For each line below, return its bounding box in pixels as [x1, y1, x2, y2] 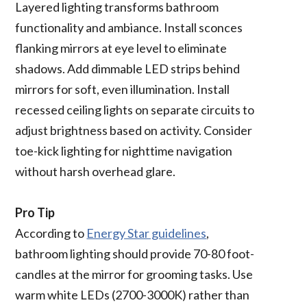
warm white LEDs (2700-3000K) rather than [15, 286, 250, 302]
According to [15, 225, 87, 241]
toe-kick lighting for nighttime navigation [15, 143, 233, 158]
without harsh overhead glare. [15, 163, 176, 179]
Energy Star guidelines [86, 225, 207, 241]
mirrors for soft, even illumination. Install [15, 81, 230, 97]
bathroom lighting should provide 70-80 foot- [15, 245, 255, 261]
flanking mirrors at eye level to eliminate [15, 40, 228, 56]
